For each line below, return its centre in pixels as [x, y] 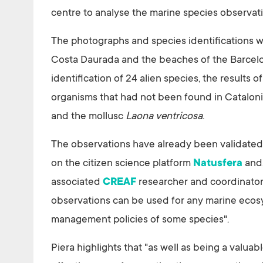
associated [77, 183]
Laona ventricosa [163, 117]
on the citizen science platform [122, 164]
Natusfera [218, 164]
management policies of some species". [140, 220]
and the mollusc [87, 117]
